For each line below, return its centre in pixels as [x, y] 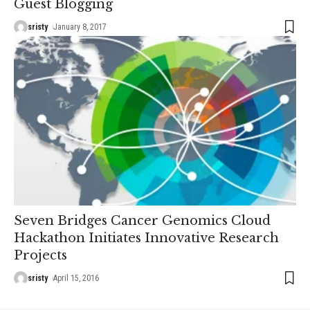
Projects [40, 255]
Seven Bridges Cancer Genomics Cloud [142, 220]
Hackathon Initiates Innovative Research [146, 238]
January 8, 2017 [80, 27]
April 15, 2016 [76, 278]
